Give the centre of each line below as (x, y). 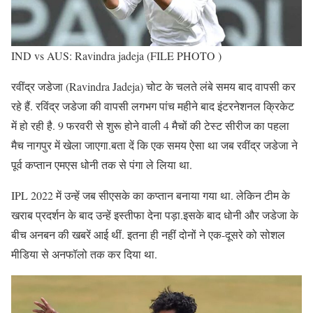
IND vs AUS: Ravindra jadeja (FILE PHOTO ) (116, 56)
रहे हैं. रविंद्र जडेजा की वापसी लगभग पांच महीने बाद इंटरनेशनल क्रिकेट (153, 106)
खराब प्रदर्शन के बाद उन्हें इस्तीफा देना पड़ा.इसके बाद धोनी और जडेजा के (155, 215)
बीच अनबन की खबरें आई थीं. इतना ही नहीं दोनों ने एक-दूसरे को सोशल (148, 235)
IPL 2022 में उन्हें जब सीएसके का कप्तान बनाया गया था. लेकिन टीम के (151, 196)
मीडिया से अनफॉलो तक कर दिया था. (84, 254)
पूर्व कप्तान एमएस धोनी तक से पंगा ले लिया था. (102, 165)
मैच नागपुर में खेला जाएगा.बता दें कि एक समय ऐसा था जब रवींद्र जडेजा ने (154, 145)
